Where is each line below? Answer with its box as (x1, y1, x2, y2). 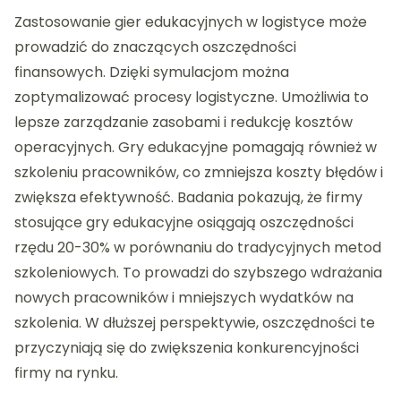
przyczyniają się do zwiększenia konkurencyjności (14, 337, 359, 358)
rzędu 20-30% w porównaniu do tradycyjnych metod (14, 236, 381, 258)
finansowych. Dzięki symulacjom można (14, 61, 289, 82)
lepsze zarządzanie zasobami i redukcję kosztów (14, 111, 353, 132)
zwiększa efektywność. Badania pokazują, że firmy (14, 186, 363, 208)
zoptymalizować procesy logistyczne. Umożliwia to (14, 86, 369, 107)
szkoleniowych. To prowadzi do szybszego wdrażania (14, 261, 382, 283)
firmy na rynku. (14, 362, 118, 383)
